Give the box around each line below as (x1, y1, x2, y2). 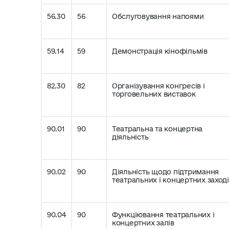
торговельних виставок (112, 90, 196, 98)
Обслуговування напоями (112, 12, 204, 20)
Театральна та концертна (112, 125, 203, 133)
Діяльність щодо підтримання (112, 168, 219, 176)
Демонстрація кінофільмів (112, 47, 208, 55)
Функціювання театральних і (112, 211, 215, 219)
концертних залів (112, 219, 174, 227)
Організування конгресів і (112, 82, 205, 90)
